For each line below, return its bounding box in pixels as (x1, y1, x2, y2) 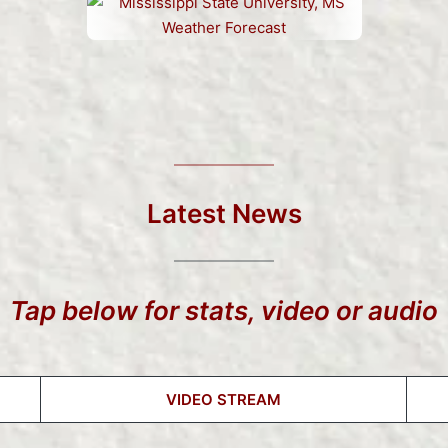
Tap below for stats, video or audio (10, 294, 438, 326)
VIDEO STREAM (166, 389, 281, 409)
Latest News (146, 198, 302, 230)
